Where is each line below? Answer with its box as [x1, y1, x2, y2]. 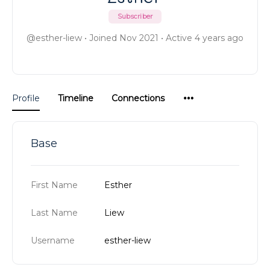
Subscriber [117, 12, 153, 20]
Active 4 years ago [163, 33, 243, 43]
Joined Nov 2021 [87, 33, 161, 43]
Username [31, 235, 75, 246]
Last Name [31, 207, 78, 218]
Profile [12, 93, 40, 104]
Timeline [58, 93, 93, 104]
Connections [111, 93, 165, 104]
